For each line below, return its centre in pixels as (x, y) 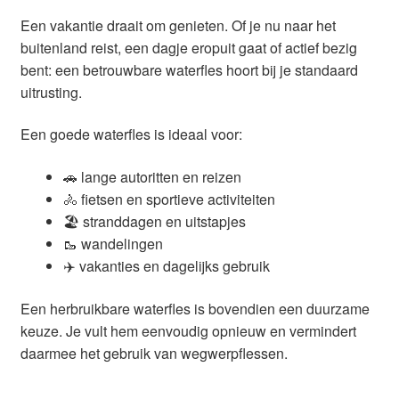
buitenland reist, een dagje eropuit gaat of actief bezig (188, 47)
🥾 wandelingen (113, 243)
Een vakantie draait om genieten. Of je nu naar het (178, 25)
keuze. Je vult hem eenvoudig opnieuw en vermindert (188, 330)
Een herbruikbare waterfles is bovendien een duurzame (195, 308)
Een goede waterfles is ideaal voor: (131, 134)
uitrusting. (51, 92)
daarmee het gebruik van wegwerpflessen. (154, 353)
